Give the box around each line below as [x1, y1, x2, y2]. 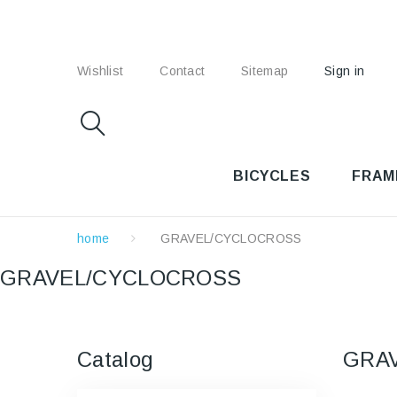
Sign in [324, 64, 365, 78]
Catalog [77, 347, 154, 371]
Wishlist [77, 64, 124, 78]
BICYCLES [233, 168, 311, 183]
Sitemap [241, 64, 289, 78]
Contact [160, 64, 206, 78]
